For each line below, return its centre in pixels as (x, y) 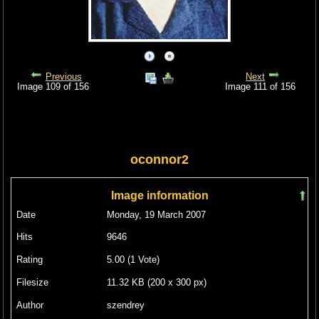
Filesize (32, 283)
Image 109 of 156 (56, 87)
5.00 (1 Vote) (134, 260)
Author (30, 305)
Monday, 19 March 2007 (156, 214)
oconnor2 (159, 159)
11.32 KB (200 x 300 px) (156, 283)
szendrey (125, 305)
